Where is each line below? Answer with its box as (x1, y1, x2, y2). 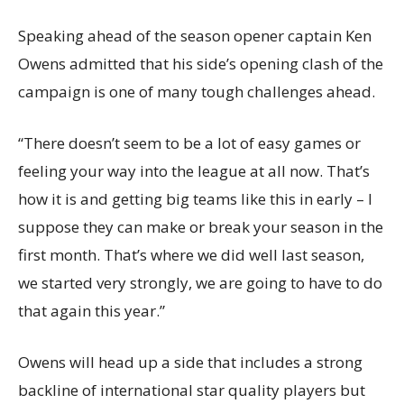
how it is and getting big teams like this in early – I (18, 188, 372, 210)
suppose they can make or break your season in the (18, 216, 383, 238)
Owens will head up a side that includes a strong (18, 352, 363, 373)
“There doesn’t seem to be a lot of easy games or (18, 133, 361, 154)
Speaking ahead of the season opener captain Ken (18, 25, 372, 47)
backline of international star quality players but (18, 380, 365, 401)
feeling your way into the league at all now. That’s (18, 161, 370, 182)
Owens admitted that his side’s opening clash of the (18, 53, 383, 75)
